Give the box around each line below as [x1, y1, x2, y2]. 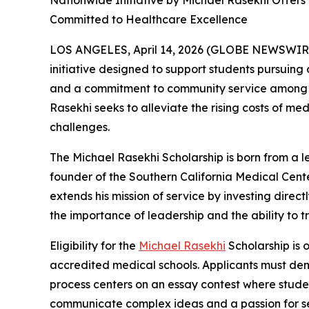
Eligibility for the [50, 239, 139, 252]
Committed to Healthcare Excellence [50, 12, 248, 26]
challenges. [50, 120, 110, 134]
